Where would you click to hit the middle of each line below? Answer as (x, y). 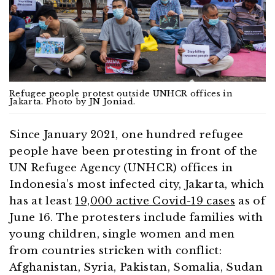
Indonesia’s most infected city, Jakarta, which (137, 185)
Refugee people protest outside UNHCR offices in (121, 94)
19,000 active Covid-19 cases (155, 201)
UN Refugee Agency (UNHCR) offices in (121, 168)
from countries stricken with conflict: (115, 251)
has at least (42, 201)
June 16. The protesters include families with (136, 218)
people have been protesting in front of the (134, 152)
